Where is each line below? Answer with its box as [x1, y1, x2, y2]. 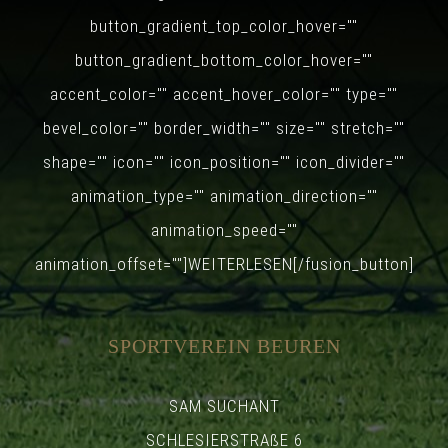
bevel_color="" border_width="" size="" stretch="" [43, 117, 405, 138]
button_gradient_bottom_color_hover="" [75, 49, 373, 70]
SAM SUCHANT [168, 395, 280, 416]
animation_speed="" [150, 219, 298, 240]
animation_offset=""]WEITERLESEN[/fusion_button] [34, 253, 414, 274]
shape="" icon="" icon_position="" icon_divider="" [43, 151, 405, 172]
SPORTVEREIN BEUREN [107, 334, 341, 357]
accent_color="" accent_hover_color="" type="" [50, 83, 398, 104]
